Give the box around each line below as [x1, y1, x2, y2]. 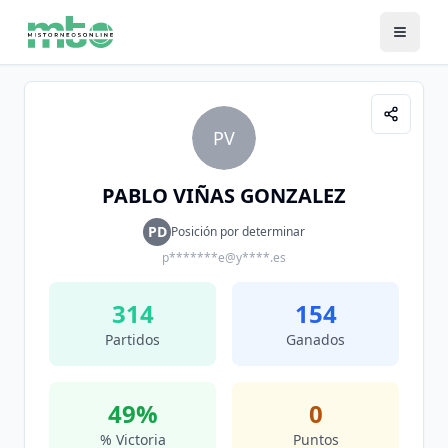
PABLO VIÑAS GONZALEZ [102, 182, 346, 209]
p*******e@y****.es [162, 249, 286, 266]
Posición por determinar [171, 223, 305, 240]
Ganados [286, 330, 345, 349]
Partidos [105, 330, 160, 349]
